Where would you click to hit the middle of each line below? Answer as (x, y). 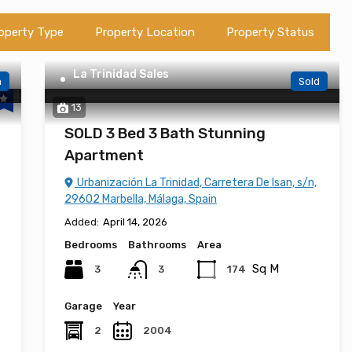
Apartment (104, 155)
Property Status (270, 32)
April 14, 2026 (135, 222)
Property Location (145, 32)
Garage (83, 306)
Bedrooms (90, 245)
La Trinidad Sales (121, 74)
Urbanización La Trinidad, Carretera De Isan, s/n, (195, 183)
